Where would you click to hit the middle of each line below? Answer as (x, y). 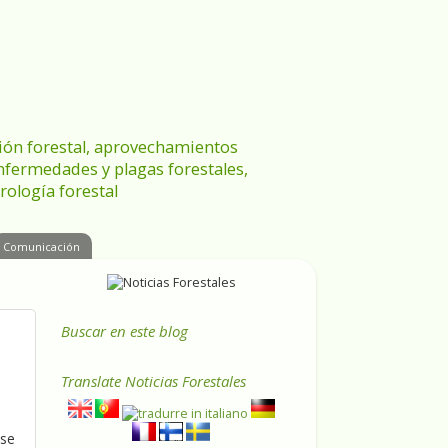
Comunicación (42, 246)
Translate (93, 381)
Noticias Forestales (185, 381)
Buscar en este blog (124, 331)
